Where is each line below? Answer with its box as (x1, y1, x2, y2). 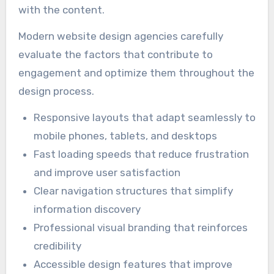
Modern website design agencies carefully (18, 30, 223, 43)
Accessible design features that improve (34, 257, 233, 270)
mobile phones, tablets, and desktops (34, 129, 218, 142)
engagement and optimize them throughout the (18, 67, 254, 80)
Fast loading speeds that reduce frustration (34, 147, 250, 160)
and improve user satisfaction (34, 166, 181, 179)
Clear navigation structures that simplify (34, 184, 234, 197)
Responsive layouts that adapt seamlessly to (34, 111, 256, 124)
